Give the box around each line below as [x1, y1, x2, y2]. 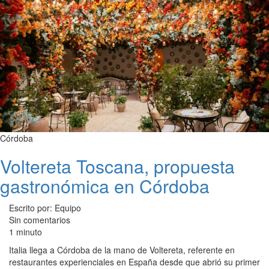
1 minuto [9, 226, 42, 238]
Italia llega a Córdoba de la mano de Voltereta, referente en [9, 244, 235, 256]
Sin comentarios [9, 214, 70, 226]
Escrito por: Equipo [9, 202, 81, 214]
